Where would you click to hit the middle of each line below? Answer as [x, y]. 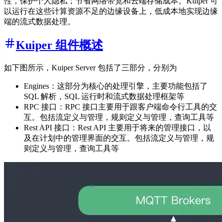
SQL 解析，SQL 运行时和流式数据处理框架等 [104, 96]
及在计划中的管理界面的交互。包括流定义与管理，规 [119, 138]
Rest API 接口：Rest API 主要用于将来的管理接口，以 [117, 127]
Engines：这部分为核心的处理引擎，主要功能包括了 [116, 86]
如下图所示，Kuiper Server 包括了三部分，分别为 [90, 67]
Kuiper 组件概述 [59, 45]
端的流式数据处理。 [40, 21]
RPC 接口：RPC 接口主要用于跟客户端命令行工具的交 [120, 107]
